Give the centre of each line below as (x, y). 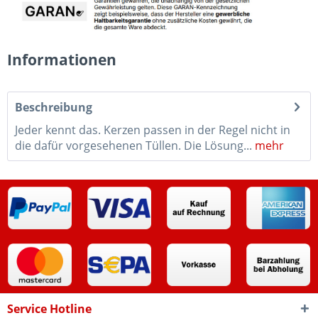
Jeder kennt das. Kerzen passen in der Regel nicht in (153, 130)
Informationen (62, 59)
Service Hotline (49, 308)
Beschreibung (54, 107)
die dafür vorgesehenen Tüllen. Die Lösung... (133, 145)
